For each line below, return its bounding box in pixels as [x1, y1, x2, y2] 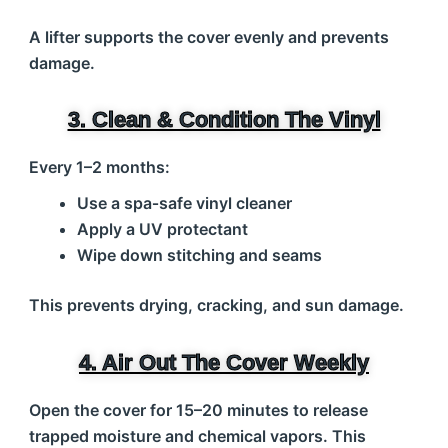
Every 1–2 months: [28, 157, 170, 177]
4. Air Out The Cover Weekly [79, 350, 369, 375]
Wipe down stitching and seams [76, 245, 322, 265]
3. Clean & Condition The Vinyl [67, 107, 381, 132]
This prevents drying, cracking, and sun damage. [28, 295, 404, 315]
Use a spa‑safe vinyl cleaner [76, 193, 292, 213]
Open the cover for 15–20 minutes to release [28, 400, 368, 420]
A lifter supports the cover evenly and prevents [28, 27, 389, 47]
